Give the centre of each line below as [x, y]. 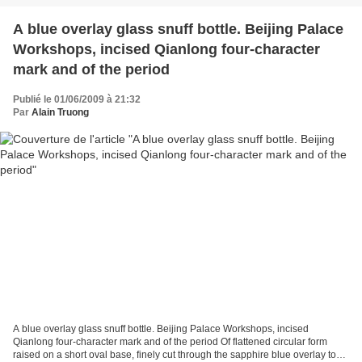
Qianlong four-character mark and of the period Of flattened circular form [170, 341]
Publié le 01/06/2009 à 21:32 [77, 100]
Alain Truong [60, 113]
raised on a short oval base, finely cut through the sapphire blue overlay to [175, 354]
